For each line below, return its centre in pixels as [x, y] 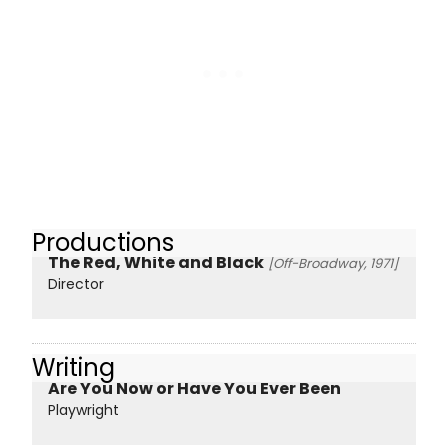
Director [76, 284]
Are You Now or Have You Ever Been [194, 388]
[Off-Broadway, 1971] [333, 264]
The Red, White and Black [156, 263]
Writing [73, 368]
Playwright [83, 409]
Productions [103, 242]
